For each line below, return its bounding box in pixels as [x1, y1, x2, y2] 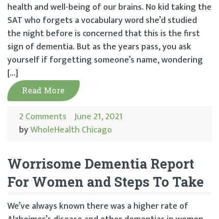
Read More [22, 85, 65, 95]
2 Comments [19, 109, 66, 124]
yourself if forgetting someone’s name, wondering [7, 52, 203, 67]
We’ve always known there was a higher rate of [7, 198, 188, 214]
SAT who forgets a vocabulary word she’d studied [7, 13, 197, 28]
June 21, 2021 [74, 109, 123, 124]
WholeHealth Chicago [30, 122, 112, 137]
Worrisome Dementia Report [7, 154, 194, 172]
